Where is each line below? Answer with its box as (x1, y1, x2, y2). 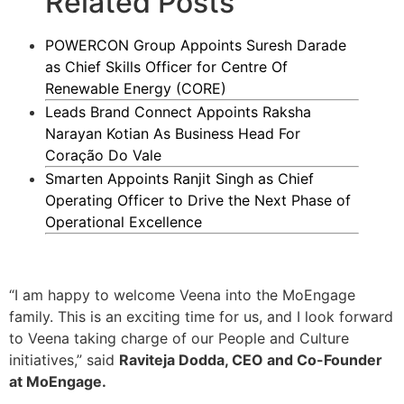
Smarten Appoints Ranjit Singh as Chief (45, 170, 314, 188)
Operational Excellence (45, 213, 202, 232)
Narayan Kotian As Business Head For (45, 124, 300, 143)
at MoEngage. (9, 372, 106, 390)
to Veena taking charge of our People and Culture (9, 328, 349, 347)
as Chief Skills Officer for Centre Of (45, 58, 288, 77)
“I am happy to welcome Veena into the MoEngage (9, 285, 355, 304)
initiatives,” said (9, 350, 119, 369)
